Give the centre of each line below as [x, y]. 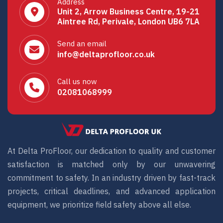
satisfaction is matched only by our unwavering [111, 165]
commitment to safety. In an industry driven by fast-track [111, 178]
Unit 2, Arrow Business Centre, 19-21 [128, 12]
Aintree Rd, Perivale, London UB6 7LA [128, 22]
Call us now [77, 81]
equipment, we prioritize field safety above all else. [99, 205]
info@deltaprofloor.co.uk [106, 54]
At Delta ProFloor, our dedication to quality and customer [111, 151]
